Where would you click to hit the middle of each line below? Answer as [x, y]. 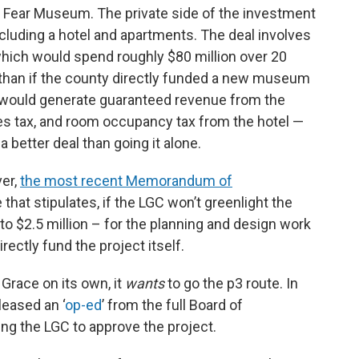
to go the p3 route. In [231, 283]
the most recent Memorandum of [126, 181]
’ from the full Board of [172, 305]
